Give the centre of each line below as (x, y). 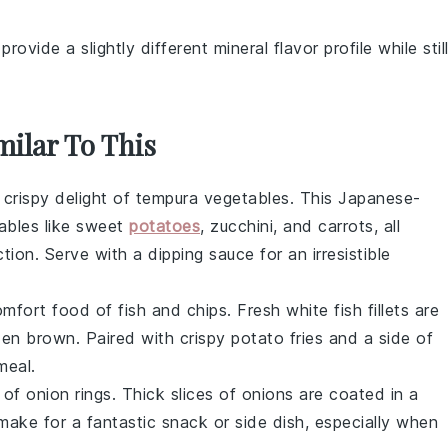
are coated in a (356, 394)
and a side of (378, 338)
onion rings (69, 394)
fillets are (400, 310)
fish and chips (172, 310)
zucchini (241, 226)
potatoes (164, 226)
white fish (324, 310)
